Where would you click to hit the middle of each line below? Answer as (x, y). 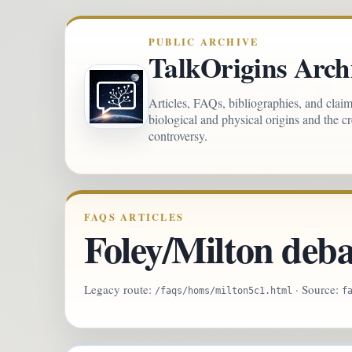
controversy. (178, 136)
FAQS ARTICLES (134, 217)
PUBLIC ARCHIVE (204, 42)
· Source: (317, 290)
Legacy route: (119, 290)
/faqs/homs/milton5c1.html (224, 291)
